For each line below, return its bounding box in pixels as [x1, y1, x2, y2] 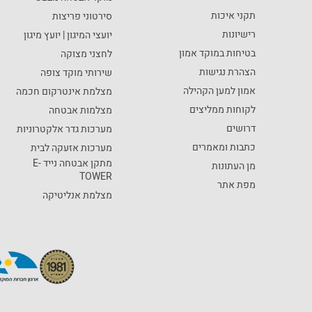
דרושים [226, 120, 256, 136]
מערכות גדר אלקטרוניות [17, 121, 113, 136]
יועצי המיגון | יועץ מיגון [24, 27, 113, 42]
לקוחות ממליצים [189, 102, 256, 117]
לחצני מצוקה [61, 46, 113, 61]
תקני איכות [211, 8, 256, 23]
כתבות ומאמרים [192, 139, 256, 155]
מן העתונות [212, 158, 256, 173]
